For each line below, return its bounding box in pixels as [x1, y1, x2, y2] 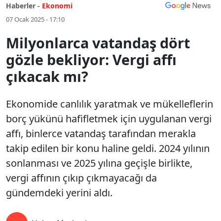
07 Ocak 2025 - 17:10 [6, 15, 65, 24]
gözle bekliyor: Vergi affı [6, 50, 177, 69]
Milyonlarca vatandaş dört [6, 33, 190, 52]
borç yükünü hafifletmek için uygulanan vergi [6, 112, 212, 125]
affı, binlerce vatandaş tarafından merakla [6, 127, 196, 140]
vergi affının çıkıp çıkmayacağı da [6, 171, 157, 184]
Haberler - [6, 1, 40, 10]
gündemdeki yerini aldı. [6, 186, 112, 199]
